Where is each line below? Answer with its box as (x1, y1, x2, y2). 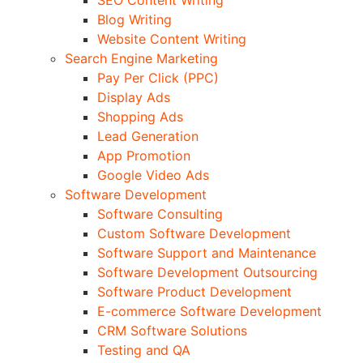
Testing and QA (97, 341, 190, 358)
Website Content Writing (97, 30, 246, 47)
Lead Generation (97, 127, 199, 144)
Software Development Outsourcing (97, 263, 318, 280)
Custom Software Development (97, 224, 291, 241)
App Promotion (97, 147, 190, 164)
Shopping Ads (97, 108, 183, 125)
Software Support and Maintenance (97, 244, 316, 261)
